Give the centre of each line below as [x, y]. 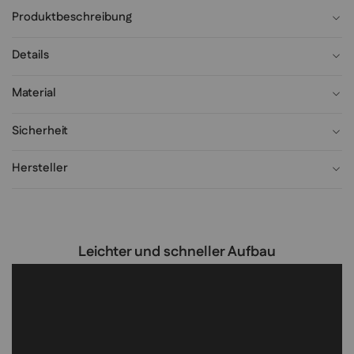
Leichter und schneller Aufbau [177, 252]
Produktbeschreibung [72, 17]
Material [34, 92]
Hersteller [40, 168]
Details [30, 55]
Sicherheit [40, 130]
